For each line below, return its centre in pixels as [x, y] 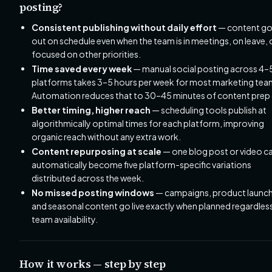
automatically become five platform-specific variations [141, 165]
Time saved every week [82, 69]
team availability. [65, 219]
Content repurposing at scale [97, 151]
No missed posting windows [93, 192]
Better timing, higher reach [91, 110]
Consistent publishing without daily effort [124, 27]
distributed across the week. [88, 178]
